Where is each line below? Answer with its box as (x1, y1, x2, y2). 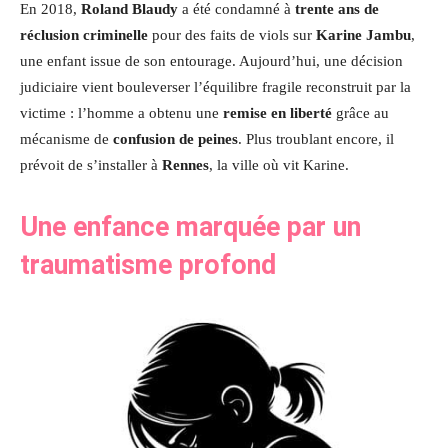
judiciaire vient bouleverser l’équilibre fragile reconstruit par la (20, 78, 411, 95)
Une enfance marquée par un (20, 210, 361, 243)
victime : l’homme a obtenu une (20, 104, 223, 121)
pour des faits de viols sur (148, 26, 316, 43)
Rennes (162, 156, 209, 173)
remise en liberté (223, 104, 332, 121)
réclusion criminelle (20, 26, 148, 43)
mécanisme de (20, 130, 113, 147)
